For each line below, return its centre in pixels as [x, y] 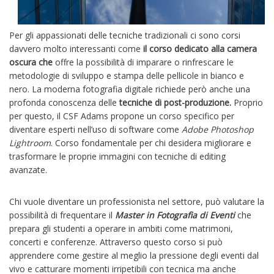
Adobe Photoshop [218, 130]
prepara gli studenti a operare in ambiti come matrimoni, [121, 229]
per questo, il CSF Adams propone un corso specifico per [122, 116]
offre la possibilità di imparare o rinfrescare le [143, 62]
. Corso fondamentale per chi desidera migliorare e [151, 143]
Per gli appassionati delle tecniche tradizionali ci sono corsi [125, 35]
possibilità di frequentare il [62, 215]
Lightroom [30, 143]
